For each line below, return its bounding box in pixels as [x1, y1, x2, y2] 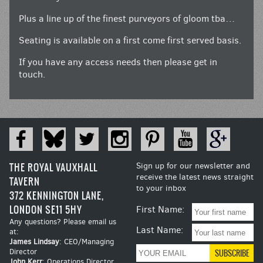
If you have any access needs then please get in [19, 56, 217, 69]
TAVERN [9, 174, 40, 189]
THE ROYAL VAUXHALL [9, 160, 97, 175]
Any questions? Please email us [9, 217, 116, 227]
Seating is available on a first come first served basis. [19, 34, 241, 47]
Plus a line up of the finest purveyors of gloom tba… [19, 12, 235, 25]
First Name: [136, 203, 184, 216]
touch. [19, 68, 45, 81]
